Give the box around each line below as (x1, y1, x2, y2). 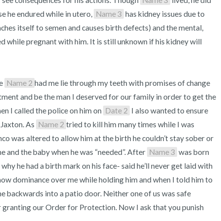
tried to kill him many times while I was (66, 120, 194, 129)
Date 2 (105, 106, 128, 115)
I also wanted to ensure (130, 106, 208, 115)
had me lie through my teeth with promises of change (35, 78, 210, 87)
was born (177, 147, 209, 156)
